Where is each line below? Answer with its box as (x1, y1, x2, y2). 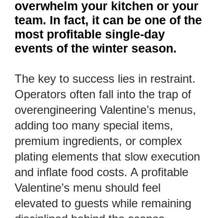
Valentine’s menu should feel (15, 181, 161, 195)
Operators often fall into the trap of (15, 88, 191, 101)
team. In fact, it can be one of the (15, 13, 202, 27)
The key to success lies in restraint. (15, 72, 196, 86)
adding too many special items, (15, 119, 173, 132)
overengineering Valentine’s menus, (15, 103, 196, 117)
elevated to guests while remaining (15, 197, 191, 210)
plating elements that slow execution (15, 150, 200, 163)
